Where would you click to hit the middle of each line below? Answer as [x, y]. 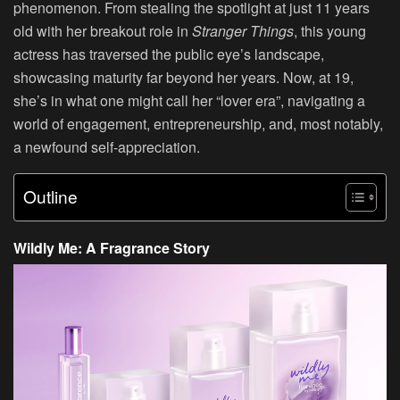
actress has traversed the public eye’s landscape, [169, 54]
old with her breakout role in [103, 30]
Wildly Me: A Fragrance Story [112, 247]
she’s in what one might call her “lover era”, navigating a [189, 100]
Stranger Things [243, 30]
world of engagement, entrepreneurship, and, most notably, [198, 123]
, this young [330, 30]
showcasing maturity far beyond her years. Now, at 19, [183, 77]
